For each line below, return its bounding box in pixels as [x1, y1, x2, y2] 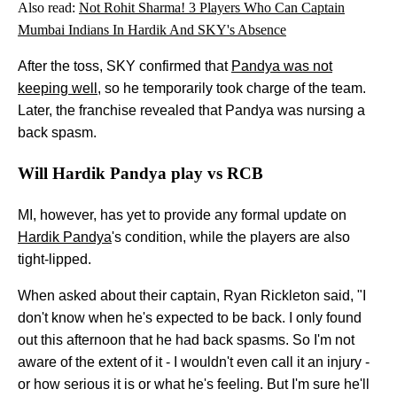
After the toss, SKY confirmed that [18, 58, 231, 74]
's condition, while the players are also [112, 229, 350, 245]
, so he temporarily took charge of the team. [97, 81, 366, 97]
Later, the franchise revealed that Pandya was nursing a [18, 103, 365, 119]
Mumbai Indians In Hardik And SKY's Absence [18, 22, 286, 38]
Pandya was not [231, 58, 332, 74]
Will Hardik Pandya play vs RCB [18, 164, 263, 183]
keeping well [18, 81, 97, 97]
